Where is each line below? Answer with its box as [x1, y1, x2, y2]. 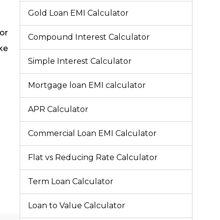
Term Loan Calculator [28, 176, 113, 186]
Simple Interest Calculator [28, 56, 132, 66]
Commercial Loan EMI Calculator [28, 128, 157, 138]
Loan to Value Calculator [28, 200, 125, 210]
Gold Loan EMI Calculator [28, 8, 129, 18]
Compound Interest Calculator [28, 32, 150, 42]
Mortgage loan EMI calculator [28, 80, 146, 90]
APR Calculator [28, 104, 88, 114]
